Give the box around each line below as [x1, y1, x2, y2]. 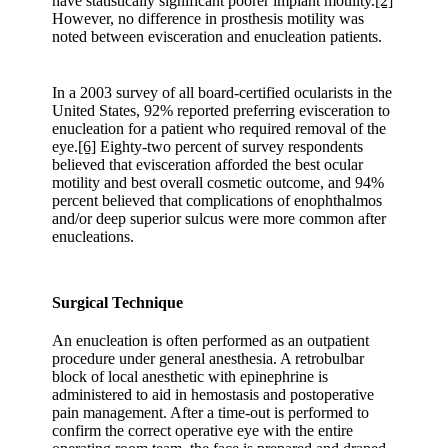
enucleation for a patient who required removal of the [52, 119, 387, 137]
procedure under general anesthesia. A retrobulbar [52, 349, 365, 367]
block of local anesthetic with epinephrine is [52, 367, 329, 385]
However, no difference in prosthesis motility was [52, 9, 365, 27]
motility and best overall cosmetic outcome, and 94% [52, 173, 385, 191]
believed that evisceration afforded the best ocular [52, 155, 364, 173]
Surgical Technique [52, 293, 184, 311]
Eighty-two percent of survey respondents [96, 137, 364, 155]
